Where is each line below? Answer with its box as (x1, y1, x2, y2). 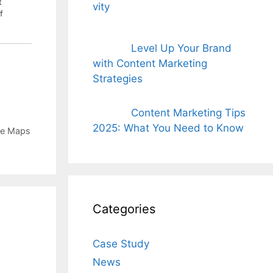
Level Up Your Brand (130, 42, 232, 55)
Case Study (93, 237, 149, 250)
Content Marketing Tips (130, 106, 246, 119)
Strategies (93, 73, 143, 85)
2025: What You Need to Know (93, 121, 244, 134)
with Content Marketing (93, 57, 207, 70)
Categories (93, 201, 155, 216)
